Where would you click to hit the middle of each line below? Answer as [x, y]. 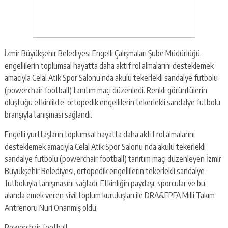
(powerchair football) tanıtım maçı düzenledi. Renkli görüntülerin [106, 90]
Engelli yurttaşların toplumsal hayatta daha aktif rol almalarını [99, 134]
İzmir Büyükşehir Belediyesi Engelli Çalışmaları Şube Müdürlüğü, [103, 53]
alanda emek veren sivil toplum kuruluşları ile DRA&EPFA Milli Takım [109, 195]
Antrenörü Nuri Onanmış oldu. [51, 207]
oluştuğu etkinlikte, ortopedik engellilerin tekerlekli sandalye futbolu [112, 102]
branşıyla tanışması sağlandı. [48, 114]
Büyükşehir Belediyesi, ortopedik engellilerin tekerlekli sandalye [104, 171]
